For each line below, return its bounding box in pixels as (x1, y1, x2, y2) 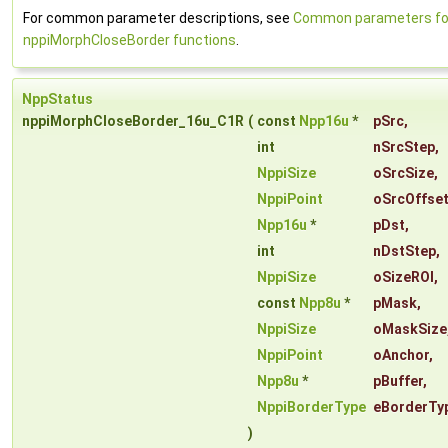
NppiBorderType (257, 399, 366, 416)
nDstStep (373, 243, 436, 260)
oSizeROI (373, 269, 434, 286)
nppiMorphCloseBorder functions (23, 32, 236, 49)
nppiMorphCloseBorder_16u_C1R (22, 113, 244, 130)
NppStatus (22, 91, 93, 108)
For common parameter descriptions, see (23, 10, 293, 27)
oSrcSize (373, 165, 434, 182)
